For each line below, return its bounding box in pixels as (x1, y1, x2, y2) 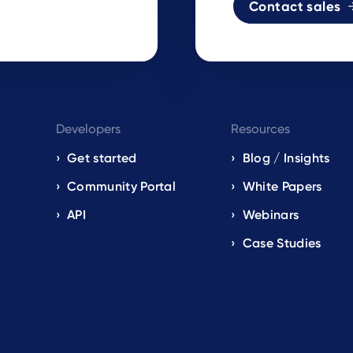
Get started (67, 150, 137, 165)
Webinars (242, 207, 299, 222)
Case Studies (242, 236, 321, 251)
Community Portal (67, 179, 176, 194)
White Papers (242, 179, 322, 194)
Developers (55, 121, 121, 136)
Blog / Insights (242, 150, 330, 165)
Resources (231, 121, 291, 136)
